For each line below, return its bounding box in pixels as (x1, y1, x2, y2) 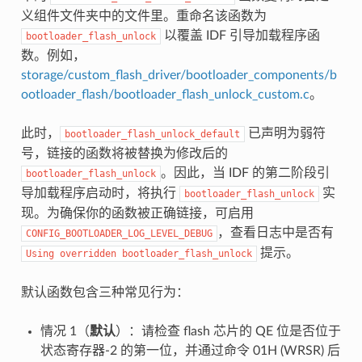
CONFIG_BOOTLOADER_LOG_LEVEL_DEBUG (25, 227, 213, 239)
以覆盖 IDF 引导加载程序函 (160, 28, 320, 42)
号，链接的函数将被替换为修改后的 (20, 146, 228, 160)
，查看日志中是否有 (217, 225, 334, 239)
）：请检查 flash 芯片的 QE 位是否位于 (115, 324, 341, 338)
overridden (59, 247, 116, 259)
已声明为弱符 (244, 126, 326, 140)
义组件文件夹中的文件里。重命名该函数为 (20, 9, 267, 23)
